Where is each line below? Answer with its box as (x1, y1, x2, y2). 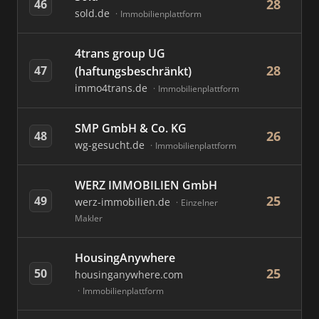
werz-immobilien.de (75, 195, 173, 209)
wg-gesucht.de (75, 138, 147, 152)
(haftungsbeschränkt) (75, 63, 192, 79)
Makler (75, 212, 103, 224)
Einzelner (181, 197, 218, 209)
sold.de (75, 6, 113, 20)
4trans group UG (75, 46, 165, 61)
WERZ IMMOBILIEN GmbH (75, 177, 217, 193)
